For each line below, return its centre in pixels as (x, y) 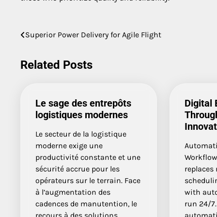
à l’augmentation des (73, 192)
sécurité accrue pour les (77, 169)
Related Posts (56, 65)
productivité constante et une (88, 157)
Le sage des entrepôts (83, 103)
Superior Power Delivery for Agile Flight (93, 34)
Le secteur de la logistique (81, 134)
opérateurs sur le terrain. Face (88, 180)
